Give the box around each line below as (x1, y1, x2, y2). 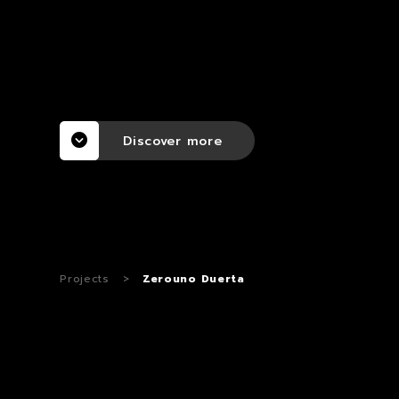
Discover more (123, 131, 223, 151)
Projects (60, 271, 110, 287)
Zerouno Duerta (142, 271, 245, 287)
